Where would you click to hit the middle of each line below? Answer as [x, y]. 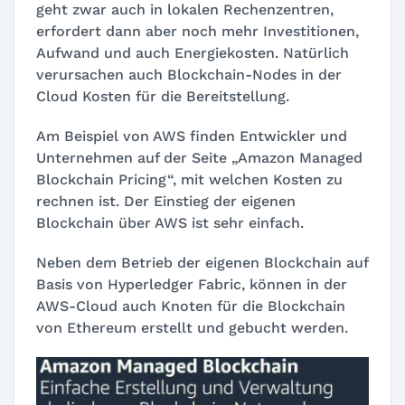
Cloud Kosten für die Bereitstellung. [163, 97]
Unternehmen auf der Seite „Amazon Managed [199, 158]
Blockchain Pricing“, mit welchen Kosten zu [189, 180]
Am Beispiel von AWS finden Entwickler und [192, 137]
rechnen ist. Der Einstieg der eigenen [166, 202]
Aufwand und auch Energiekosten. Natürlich [193, 53]
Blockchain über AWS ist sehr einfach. [170, 223]
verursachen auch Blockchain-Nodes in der [189, 75]
